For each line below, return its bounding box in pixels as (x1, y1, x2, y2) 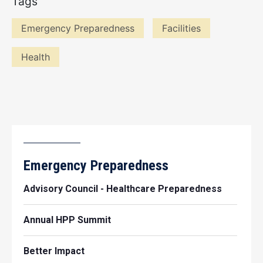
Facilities (162, 22, 201, 35)
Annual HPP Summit (23, 214, 111, 226)
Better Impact (23, 245, 85, 257)
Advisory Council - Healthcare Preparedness (23, 183, 222, 195)
